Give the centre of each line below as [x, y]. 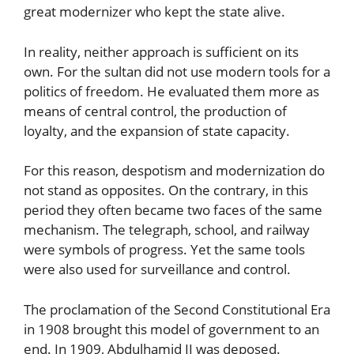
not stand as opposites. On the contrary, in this [166, 190]
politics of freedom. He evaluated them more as [171, 91]
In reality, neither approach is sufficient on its [161, 51]
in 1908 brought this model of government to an [171, 329]
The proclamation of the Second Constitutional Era [177, 309]
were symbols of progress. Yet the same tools [164, 250]
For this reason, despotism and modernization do [174, 171]
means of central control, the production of [155, 111]
